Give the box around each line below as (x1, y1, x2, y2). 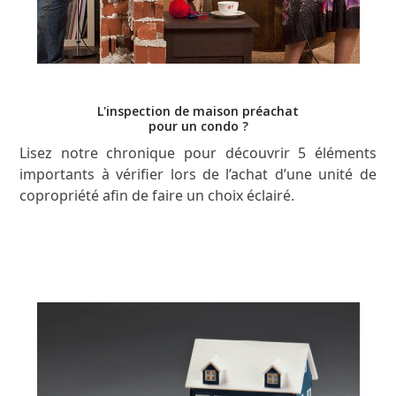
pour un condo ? (148, 117, 248, 134)
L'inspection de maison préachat (97, 102, 299, 119)
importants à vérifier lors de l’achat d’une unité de (19, 164, 377, 184)
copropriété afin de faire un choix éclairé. (19, 185, 295, 205)
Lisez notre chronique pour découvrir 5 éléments (19, 142, 377, 163)
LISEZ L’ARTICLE (136, 246, 237, 266)
